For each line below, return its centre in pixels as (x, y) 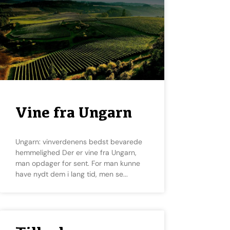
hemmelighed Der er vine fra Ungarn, (76, 153)
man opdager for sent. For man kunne (78, 164)
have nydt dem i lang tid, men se (69, 174)
